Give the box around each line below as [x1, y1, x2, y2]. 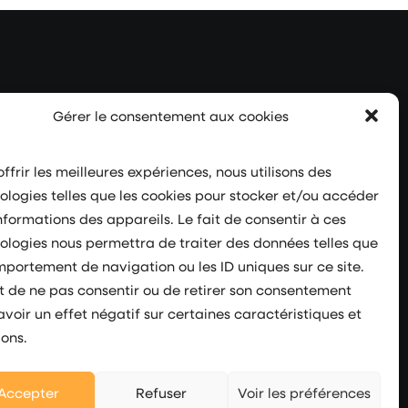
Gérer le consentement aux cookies [53, 107, 290, 125]
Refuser [135, 382, 187, 402]
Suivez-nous [102, 171, 219, 203]
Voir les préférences [237, 382, 371, 402]
